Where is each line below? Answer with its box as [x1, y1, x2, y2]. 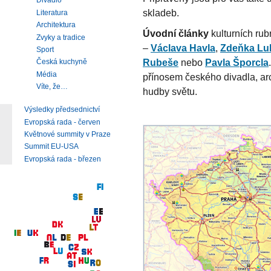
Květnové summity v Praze [24, 129, 111, 139]
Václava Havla [151, 42, 215, 53]
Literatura [36, 8, 68, 17]
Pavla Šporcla [205, 56, 269, 68]
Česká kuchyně [36, 57, 87, 67]
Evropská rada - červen [24, 117, 100, 126]
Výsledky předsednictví [24, 105, 100, 114]
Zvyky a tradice [36, 33, 85, 42]
